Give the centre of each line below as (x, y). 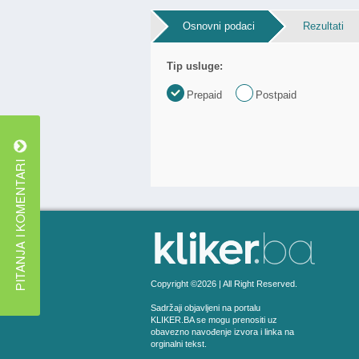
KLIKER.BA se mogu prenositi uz (214, 320)
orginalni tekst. (179, 344)
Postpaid (276, 95)
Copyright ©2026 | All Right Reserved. (224, 284)
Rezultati (323, 26)
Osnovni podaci (219, 26)
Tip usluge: (195, 66)
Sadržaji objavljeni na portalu (206, 308)
